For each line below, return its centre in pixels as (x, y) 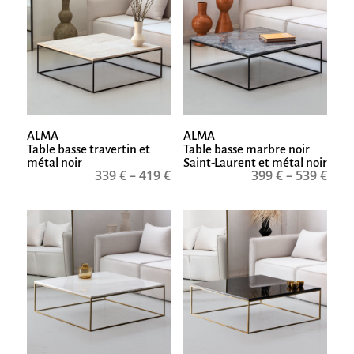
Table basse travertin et (88, 149)
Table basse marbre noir (246, 149)
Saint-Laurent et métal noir (255, 162)
